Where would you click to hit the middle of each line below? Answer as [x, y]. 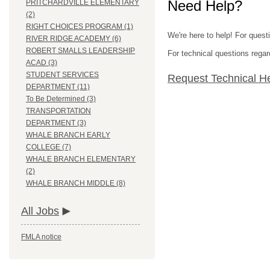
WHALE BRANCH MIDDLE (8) [76, 184]
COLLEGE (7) [49, 147]
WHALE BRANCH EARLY [68, 135]
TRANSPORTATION [58, 111]
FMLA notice [41, 237]
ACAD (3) [42, 63]
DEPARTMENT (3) [56, 123]
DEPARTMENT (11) [58, 87]
